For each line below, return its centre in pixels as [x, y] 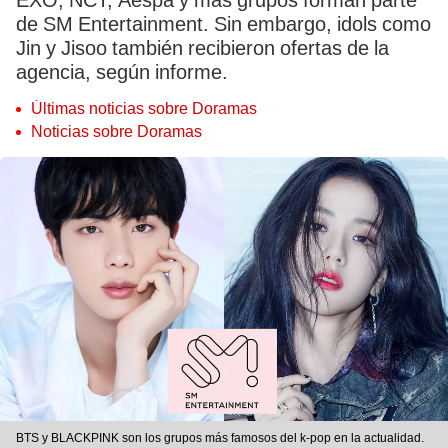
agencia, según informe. [122, 72]
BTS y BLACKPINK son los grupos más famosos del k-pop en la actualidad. [220, 438]
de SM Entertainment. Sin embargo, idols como [223, 24]
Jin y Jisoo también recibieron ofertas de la [202, 48]
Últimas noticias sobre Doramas [144, 108]
